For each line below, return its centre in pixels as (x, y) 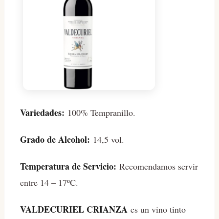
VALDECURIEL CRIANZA (74, 209)
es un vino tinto (157, 209)
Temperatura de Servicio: (68, 166)
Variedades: (42, 113)
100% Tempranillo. (100, 113)
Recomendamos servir (157, 166)
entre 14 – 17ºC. (49, 183)
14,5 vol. (107, 140)
